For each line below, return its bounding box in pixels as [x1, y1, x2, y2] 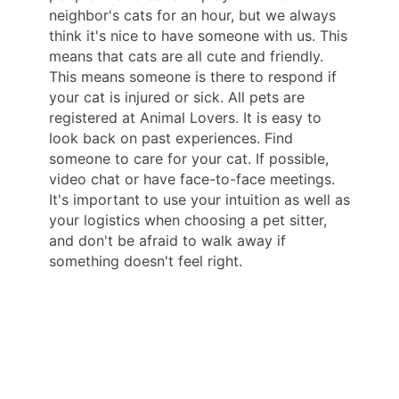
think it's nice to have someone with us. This [49, 26, 347, 45]
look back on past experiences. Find [49, 128, 293, 147]
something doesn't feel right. [49, 251, 242, 270]
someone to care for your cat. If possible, [49, 149, 329, 167]
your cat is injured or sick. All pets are [49, 87, 305, 106]
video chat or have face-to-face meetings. [49, 169, 335, 188]
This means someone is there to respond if [49, 67, 337, 85]
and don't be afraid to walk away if [49, 231, 286, 249]
